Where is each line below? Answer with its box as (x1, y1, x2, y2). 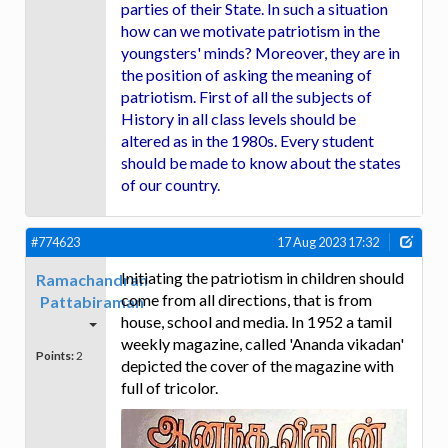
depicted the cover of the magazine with (121, 355, 394, 375)
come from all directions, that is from (121, 289, 372, 309)
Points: (36, 347, 74, 362)
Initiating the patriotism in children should (121, 267, 404, 287)
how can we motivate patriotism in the (121, 21, 380, 41)
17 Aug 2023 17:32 (277, 234, 379, 251)
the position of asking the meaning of (121, 65, 372, 85)
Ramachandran (36, 269, 148, 289)
